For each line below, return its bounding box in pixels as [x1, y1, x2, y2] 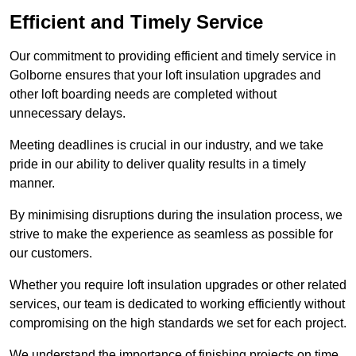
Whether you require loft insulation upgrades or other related [10, 278, 346, 292]
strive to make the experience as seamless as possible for [10, 227, 333, 242]
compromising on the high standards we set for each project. [10, 316, 346, 331]
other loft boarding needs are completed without [10, 87, 277, 102]
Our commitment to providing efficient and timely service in [10, 49, 336, 64]
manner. [10, 176, 55, 191]
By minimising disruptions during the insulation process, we [10, 208, 342, 222]
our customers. [10, 246, 92, 261]
